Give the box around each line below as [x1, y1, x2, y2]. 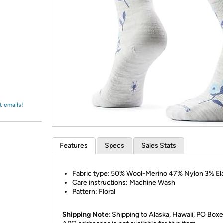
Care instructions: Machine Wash [72, 178, 175, 187]
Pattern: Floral [72, 187, 115, 196]
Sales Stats [141, 141, 176, 150]
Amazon [19, 12, 45, 21]
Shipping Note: [62, 210, 111, 219]
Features [60, 141, 88, 150]
